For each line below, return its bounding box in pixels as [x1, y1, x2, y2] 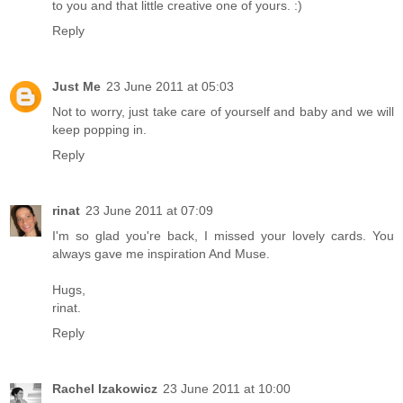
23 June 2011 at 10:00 [163, 381, 291, 396]
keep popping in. [52, 121, 147, 137]
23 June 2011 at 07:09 [85, 202, 213, 218]
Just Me [52, 78, 101, 94]
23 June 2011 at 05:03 [106, 78, 234, 94]
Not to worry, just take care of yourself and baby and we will [52, 103, 394, 119]
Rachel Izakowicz [52, 381, 157, 396]
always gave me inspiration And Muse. [52, 246, 270, 261]
